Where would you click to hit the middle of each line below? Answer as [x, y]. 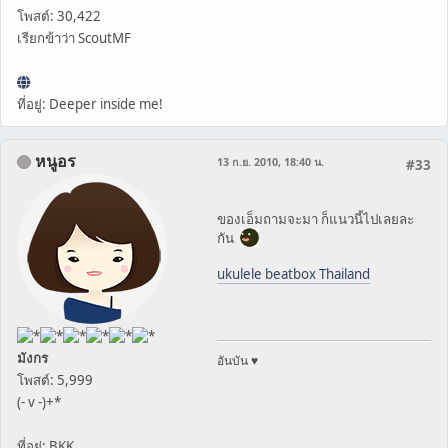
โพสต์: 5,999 [55, 380]
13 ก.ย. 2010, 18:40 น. [270, 161]
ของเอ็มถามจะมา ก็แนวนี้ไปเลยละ [315, 218]
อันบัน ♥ [237, 360]
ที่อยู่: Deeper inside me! [90, 103]
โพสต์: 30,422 [59, 15]
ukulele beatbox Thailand [293, 273]
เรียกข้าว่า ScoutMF [74, 37]
